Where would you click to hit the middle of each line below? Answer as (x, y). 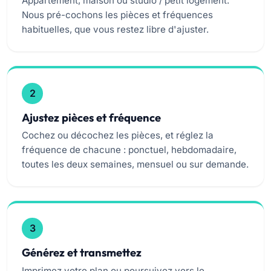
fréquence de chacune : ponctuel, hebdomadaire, (129, 150)
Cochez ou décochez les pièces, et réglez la (118, 135)
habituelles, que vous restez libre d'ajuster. (115, 29)
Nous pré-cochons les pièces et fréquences (117, 15)
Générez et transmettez (82, 253)
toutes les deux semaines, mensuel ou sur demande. (135, 165)
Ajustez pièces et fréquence (91, 117)
